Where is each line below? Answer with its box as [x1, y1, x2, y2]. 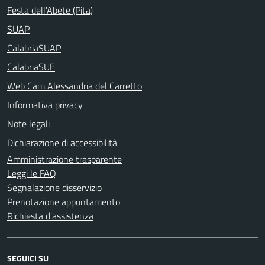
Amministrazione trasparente [7, 151, 122, 166]
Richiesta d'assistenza [7, 208, 93, 223]
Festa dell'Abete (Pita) [7, 2, 93, 17]
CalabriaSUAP [7, 40, 61, 55]
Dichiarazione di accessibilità [7, 135, 117, 150]
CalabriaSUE [7, 59, 55, 74]
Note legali [7, 116, 50, 131]
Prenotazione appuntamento [7, 194, 120, 209]
